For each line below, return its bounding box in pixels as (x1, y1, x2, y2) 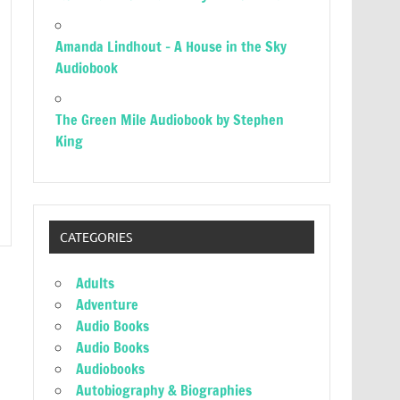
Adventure (76, 295, 139, 315)
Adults (76, 273, 115, 294)
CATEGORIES (59, 229, 132, 246)
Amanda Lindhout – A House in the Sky (55, 37, 287, 56)
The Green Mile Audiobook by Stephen (55, 110, 285, 129)
